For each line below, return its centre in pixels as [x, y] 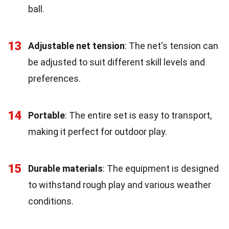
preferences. [54, 78]
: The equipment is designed [161, 168]
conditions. [51, 201]
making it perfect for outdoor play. [98, 131]
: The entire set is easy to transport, [138, 115]
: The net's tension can [171, 45]
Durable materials [65, 168]
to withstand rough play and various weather [120, 185]
